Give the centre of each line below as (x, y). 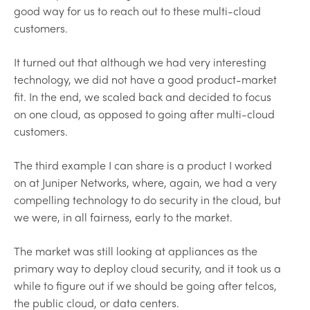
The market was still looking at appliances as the (136, 250)
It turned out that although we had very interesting (140, 62)
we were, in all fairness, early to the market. (123, 217)
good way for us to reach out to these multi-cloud (137, 10)
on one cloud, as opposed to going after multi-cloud (144, 113)
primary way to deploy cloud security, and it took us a (147, 268)
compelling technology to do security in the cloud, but (147, 199)
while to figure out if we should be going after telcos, (145, 285)
